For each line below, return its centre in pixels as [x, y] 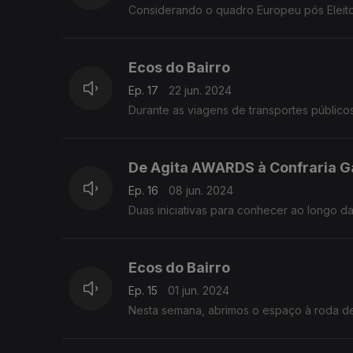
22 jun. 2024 [200, 91]
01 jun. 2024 [199, 291]
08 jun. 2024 [201, 191]
